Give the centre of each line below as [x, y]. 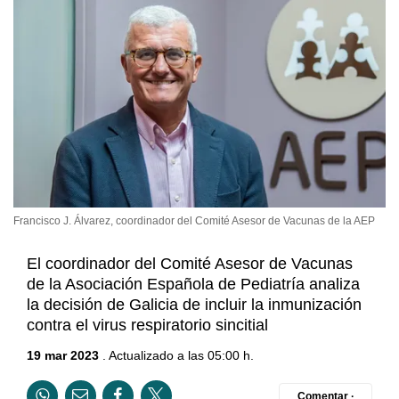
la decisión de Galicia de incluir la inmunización [194, 305]
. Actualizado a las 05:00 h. [176, 355]
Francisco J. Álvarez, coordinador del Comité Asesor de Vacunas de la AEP [194, 221]
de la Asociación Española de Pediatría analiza [193, 285]
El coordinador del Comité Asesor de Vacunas [190, 264]
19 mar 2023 [63, 355]
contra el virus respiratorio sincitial [147, 326]
